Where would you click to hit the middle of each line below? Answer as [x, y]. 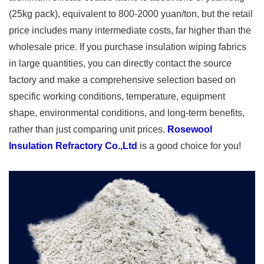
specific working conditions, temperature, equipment [117, 96]
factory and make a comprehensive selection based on [122, 80]
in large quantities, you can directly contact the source [120, 63]
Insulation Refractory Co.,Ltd [73, 146]
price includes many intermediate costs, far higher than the [130, 30]
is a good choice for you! [189, 146]
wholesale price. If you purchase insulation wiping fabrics [128, 47]
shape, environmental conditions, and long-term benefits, [127, 113]
